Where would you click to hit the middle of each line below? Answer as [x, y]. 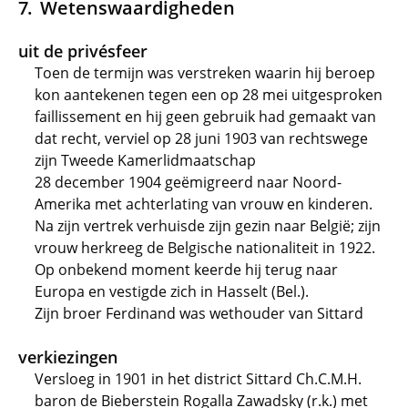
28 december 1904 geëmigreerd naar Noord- [188, 182]
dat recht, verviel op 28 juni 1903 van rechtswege [201, 138]
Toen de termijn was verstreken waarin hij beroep [205, 73]
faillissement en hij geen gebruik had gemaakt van [205, 117]
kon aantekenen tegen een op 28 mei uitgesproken [209, 95]
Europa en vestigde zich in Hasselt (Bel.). [172, 291]
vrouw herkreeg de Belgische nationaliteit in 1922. [205, 248]
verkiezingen [68, 357]
